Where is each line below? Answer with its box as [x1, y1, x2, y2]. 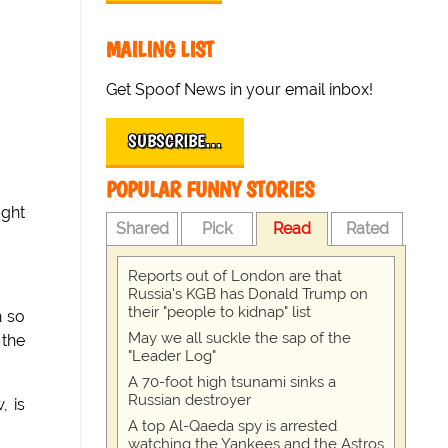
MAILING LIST [106, 36, 215, 63]
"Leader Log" [128, 347, 217, 365]
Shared [115, 219, 169, 238]
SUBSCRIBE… [128, 130, 223, 152]
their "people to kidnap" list [128, 303, 312, 321]
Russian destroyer [128, 391, 252, 409]
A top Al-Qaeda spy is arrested [128, 417, 338, 435]
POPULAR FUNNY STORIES [106, 176, 315, 203]
